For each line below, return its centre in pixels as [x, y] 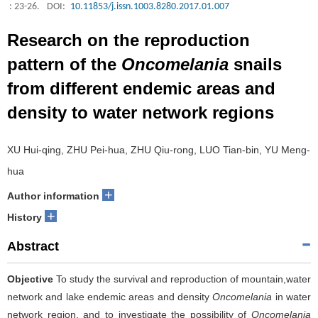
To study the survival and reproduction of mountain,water [182, 279]
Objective [30, 279]
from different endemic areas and [141, 88]
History [24, 217]
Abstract [33, 246]
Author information [53, 196]
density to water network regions [141, 113]
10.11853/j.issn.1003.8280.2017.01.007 [150, 7]
